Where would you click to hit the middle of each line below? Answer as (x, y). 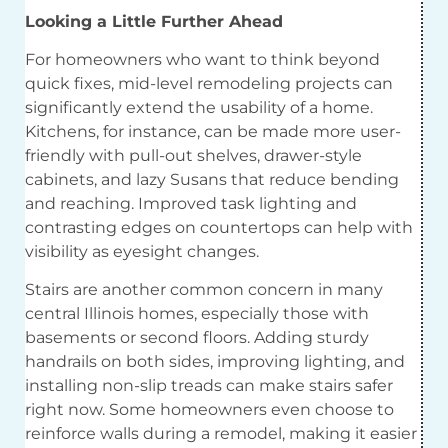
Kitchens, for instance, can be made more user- (213, 131)
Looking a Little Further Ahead (154, 21)
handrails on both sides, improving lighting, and (215, 362)
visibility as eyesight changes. (142, 251)
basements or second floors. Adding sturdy (197, 338)
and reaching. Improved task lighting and (191, 203)
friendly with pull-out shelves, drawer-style (193, 155)
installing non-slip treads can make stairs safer (209, 386)
